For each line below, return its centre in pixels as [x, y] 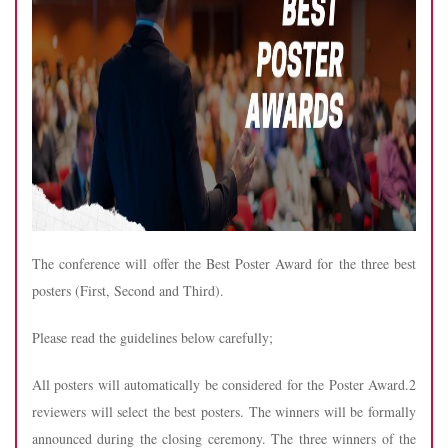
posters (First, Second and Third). [128, 290]
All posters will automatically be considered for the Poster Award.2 [224, 384]
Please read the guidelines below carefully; [152, 337]
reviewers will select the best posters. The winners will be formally [224, 411]
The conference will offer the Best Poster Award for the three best [224, 263]
